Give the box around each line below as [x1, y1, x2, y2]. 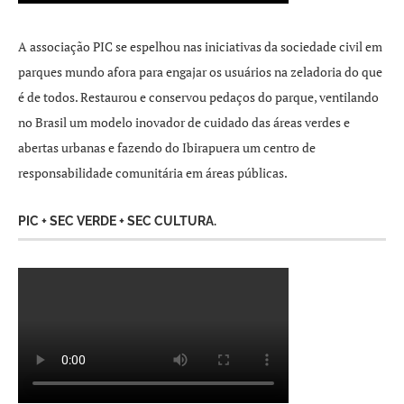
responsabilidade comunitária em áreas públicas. [18, 164, 288, 181]
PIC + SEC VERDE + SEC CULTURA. [18, 214, 216, 228]
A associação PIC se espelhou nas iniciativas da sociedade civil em [18, 38, 382, 55]
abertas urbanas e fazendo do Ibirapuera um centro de [18, 139, 316, 156]
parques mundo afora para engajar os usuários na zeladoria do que [18, 63, 382, 80]
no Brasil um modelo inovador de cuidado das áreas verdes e [18, 114, 350, 131]
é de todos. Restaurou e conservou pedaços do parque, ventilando [18, 88, 379, 106]
